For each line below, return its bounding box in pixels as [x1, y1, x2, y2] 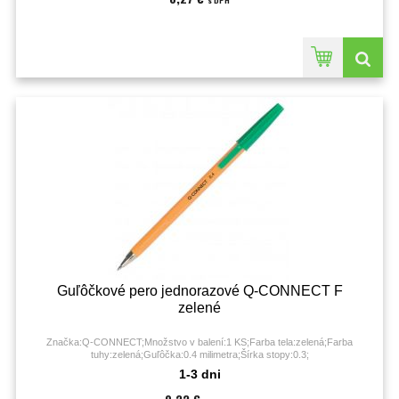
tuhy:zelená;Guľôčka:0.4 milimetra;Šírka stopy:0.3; [90, 349, 309, 360]
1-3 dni [178, 367, 221, 381]
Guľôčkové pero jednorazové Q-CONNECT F [56, 283, 343, 298]
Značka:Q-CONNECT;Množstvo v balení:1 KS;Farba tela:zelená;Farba [46, 337, 353, 347]
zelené [178, 300, 221, 315]
